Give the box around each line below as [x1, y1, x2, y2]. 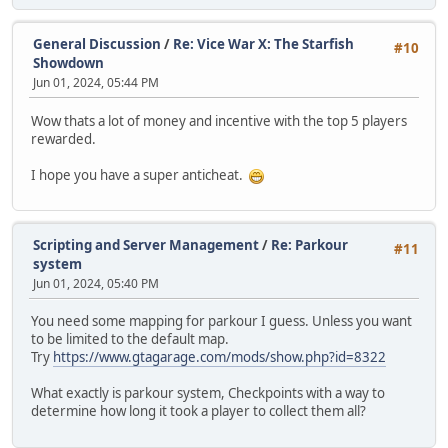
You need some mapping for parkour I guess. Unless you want [31, 312, 412, 331]
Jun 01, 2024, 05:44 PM [33, 74, 159, 92]
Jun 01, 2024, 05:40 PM [33, 275, 159, 293]
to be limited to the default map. [31, 330, 229, 349]
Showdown [33, 54, 104, 73]
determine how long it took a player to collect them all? [31, 402, 366, 421]
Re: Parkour [271, 236, 348, 255]
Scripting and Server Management [33, 236, 259, 255]
